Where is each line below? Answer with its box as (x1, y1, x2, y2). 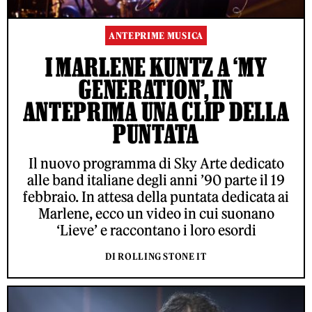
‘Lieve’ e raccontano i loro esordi (56, 221, 256, 239)
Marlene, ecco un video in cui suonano (38, 204, 274, 222)
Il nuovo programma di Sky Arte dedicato (28, 154, 284, 172)
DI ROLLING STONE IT (105, 250, 207, 263)
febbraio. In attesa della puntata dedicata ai (23, 187, 289, 205)
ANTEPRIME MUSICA (109, 29, 203, 42)
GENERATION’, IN (79, 74, 233, 104)
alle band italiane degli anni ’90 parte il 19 (27, 171, 285, 189)
